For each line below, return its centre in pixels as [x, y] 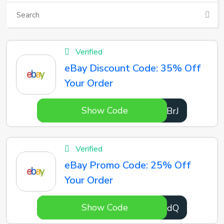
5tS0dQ [163, 208]
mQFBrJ [163, 111]
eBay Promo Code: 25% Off [128, 165]
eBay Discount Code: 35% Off [133, 68]
